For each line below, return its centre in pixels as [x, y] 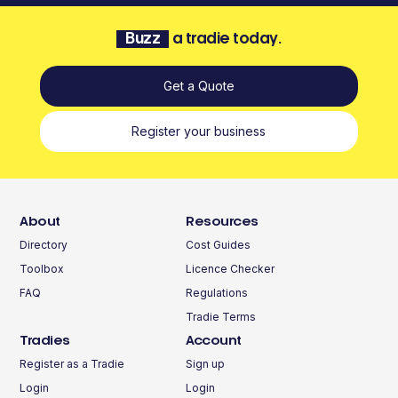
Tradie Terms [221, 317]
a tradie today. [225, 38]
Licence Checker [230, 269]
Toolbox [42, 269]
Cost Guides [218, 245]
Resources [222, 221]
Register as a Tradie [72, 364]
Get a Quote [199, 86]
